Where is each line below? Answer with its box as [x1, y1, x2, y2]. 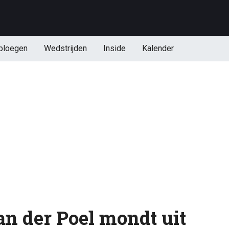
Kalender [142, 43, 174, 53]
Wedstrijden [43, 43, 87, 53]
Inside [103, 43, 126, 53]
